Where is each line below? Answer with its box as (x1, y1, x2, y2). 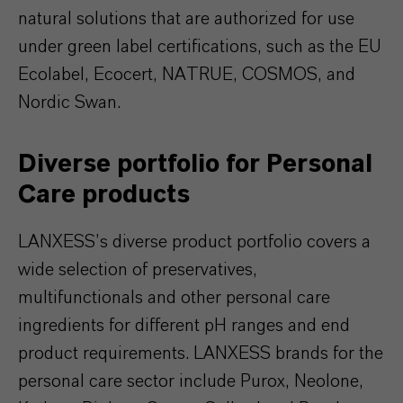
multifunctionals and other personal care (18, 288, 330, 307)
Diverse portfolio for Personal (18, 150, 372, 177)
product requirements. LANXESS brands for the (18, 344, 383, 363)
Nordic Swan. (18, 93, 121, 112)
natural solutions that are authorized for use (18, 9, 354, 28)
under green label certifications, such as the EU (18, 37, 381, 56)
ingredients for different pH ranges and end (18, 316, 350, 335)
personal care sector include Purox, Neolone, (18, 372, 363, 390)
